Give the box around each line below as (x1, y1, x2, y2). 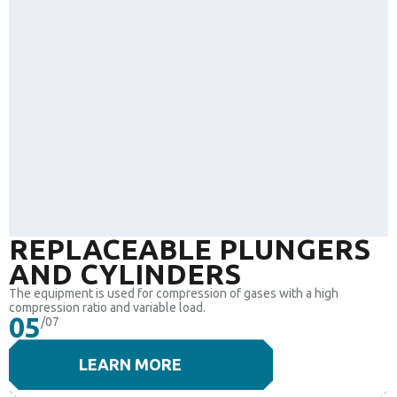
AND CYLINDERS (9, 258, 241, 291)
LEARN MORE (79, 355, 182, 374)
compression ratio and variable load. (9, 300, 206, 315)
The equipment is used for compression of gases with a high (9, 286, 339, 301)
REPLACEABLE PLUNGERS (9, 233, 370, 266)
